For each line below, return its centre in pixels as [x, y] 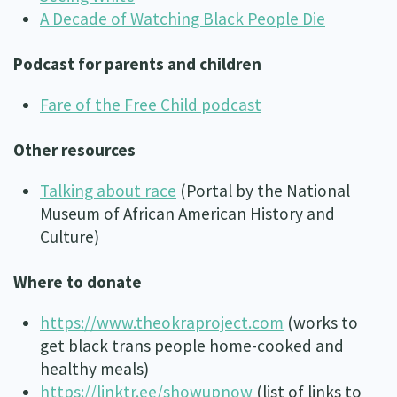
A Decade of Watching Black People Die [183, 18]
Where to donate [78, 281]
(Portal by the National [263, 190]
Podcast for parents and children [137, 63]
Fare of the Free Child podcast [151, 104]
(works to [321, 322]
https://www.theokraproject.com [162, 322]
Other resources [74, 149]
